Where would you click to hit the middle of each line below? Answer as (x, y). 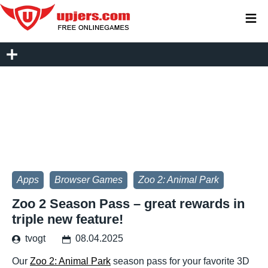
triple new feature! (68, 219)
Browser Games (89, 180)
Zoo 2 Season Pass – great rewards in (128, 204)
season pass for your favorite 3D (180, 261)
